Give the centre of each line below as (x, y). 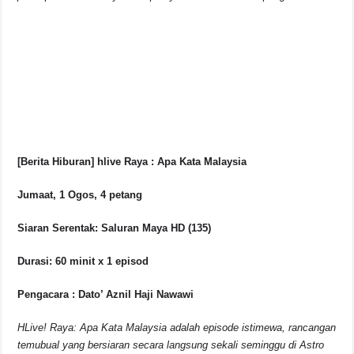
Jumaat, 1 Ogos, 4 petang (80, 195)
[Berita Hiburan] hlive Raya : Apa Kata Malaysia (132, 162)
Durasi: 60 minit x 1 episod (83, 262)
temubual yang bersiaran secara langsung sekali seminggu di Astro (171, 345)
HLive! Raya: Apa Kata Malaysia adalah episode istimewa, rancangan (177, 328)
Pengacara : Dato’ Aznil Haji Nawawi (106, 295)
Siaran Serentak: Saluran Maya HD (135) (115, 228)
